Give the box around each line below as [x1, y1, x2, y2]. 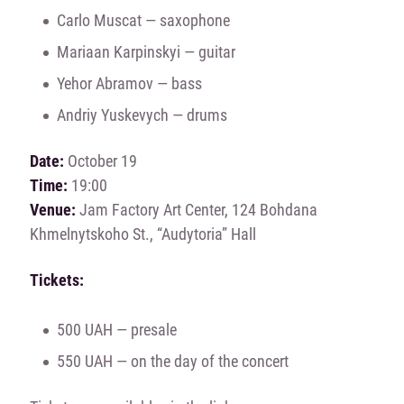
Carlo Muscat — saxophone [56, 9, 230, 31]
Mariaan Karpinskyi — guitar [56, 41, 235, 62]
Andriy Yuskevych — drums [56, 104, 227, 125]
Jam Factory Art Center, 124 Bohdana [75, 198, 317, 220]
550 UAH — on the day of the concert [56, 350, 289, 372]
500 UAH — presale [56, 318, 177, 340]
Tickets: [29, 269, 84, 290]
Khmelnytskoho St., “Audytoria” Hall [29, 223, 256, 244]
